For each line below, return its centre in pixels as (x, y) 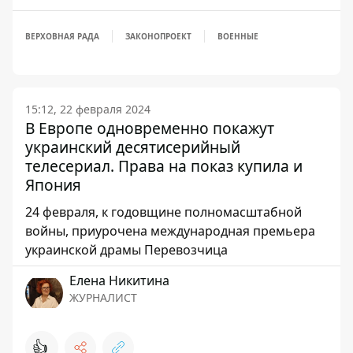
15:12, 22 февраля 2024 (88, 109)
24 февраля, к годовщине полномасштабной (163, 212)
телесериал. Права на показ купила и (164, 166)
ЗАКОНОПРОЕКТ (158, 36)
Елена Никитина (119, 281)
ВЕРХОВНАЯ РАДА (62, 36)
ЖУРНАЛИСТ (103, 297)
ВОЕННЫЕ (238, 36)
